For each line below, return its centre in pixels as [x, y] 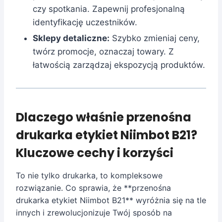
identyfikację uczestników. [85, 22]
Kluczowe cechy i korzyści [95, 153]
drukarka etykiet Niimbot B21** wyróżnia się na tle [111, 200]
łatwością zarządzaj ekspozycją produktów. [119, 65]
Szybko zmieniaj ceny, [155, 38]
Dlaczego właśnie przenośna [104, 117]
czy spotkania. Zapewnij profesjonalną [109, 9]
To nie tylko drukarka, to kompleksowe [89, 175]
